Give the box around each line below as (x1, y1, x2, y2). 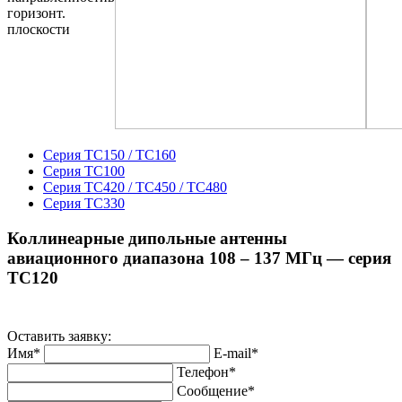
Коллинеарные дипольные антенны (7, 228, 287, 248)
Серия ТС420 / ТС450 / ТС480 (43, 179, 227, 196)
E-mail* (214, 345, 258, 361)
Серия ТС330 (43, 196, 125, 212)
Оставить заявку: (7, 328, 111, 344)
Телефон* (177, 363, 236, 380)
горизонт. (7, 5, 66, 22)
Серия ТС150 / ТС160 (43, 147, 176, 163)
